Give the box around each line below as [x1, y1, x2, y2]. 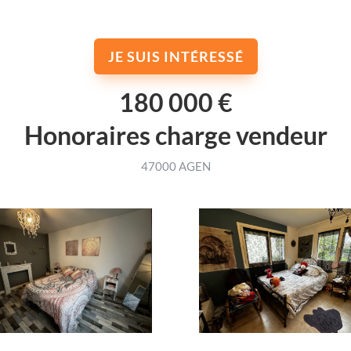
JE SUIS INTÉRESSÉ [107, 47, 244, 65]
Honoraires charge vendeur [24, 119, 327, 150]
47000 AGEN [140, 158, 211, 173]
